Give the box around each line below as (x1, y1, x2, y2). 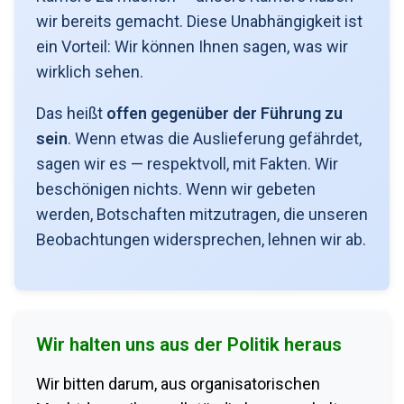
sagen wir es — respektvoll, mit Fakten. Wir (36, 153, 338, 173)
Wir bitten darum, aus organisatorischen (36, 373, 320, 393)
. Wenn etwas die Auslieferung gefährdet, (68, 128, 362, 148)
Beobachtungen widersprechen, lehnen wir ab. (36, 229, 366, 249)
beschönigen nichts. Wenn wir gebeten (36, 179, 316, 198)
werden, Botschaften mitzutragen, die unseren (36, 204, 368, 224)
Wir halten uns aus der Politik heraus (36, 333, 342, 355)
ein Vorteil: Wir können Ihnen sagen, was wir (36, 36, 348, 56)
